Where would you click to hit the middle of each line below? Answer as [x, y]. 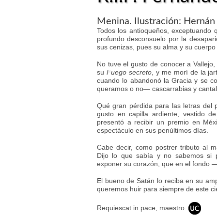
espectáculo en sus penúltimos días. [153, 130]
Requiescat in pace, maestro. [143, 208]
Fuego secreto [129, 72]
